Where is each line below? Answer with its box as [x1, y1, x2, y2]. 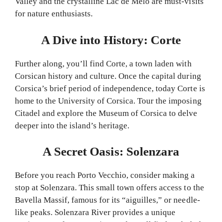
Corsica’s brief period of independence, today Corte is [15, 83, 205, 93]
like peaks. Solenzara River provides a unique [15, 208, 176, 218]
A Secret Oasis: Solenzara [43, 145, 179, 159]
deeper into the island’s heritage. [15, 120, 130, 130]
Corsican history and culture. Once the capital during [15, 71, 201, 81]
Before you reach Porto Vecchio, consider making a [15, 170, 195, 180]
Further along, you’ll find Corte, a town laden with [15, 58, 192, 68]
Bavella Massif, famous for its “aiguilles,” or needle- [15, 195, 200, 205]
